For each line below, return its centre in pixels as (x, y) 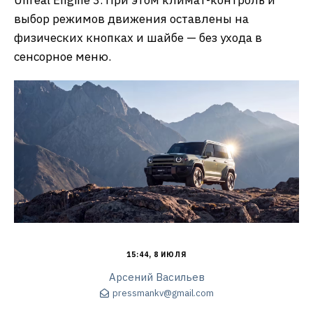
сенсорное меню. (63, 57)
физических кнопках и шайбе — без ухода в (138, 38)
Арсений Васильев (156, 277)
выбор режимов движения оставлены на (131, 19)
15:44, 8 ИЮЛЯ (156, 255)
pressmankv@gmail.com (163, 293)
